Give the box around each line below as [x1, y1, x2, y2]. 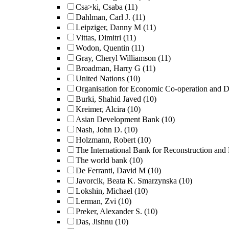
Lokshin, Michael [76, 187, 132, 195]
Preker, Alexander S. [76, 207, 142, 216]
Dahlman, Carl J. [76, 13, 130, 21]
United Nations [76, 74, 125, 83]
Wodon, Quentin [76, 43, 129, 52]
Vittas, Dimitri [76, 33, 121, 42]
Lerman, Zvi [76, 197, 116, 205]
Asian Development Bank [76, 115, 159, 124]
